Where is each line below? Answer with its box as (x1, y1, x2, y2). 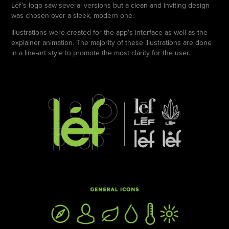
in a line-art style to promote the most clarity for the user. (11, 48, 191, 58)
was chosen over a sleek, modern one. (11, 10, 134, 21)
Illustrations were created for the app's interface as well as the (11, 27, 208, 38)
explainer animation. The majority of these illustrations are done (11, 37, 212, 48)
